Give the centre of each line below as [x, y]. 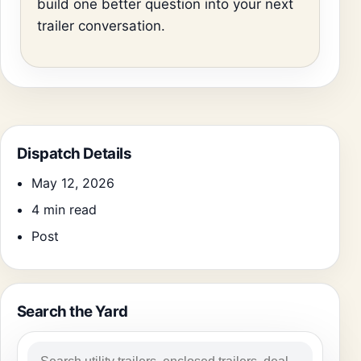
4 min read [64, 209]
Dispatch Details [75, 153]
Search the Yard [73, 311]
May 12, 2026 [73, 183]
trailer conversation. [101, 25]
